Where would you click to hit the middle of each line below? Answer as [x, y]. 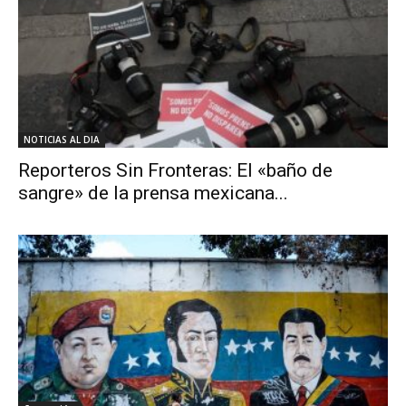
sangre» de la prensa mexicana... [153, 193]
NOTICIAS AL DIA [62, 139]
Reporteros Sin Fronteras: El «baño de [175, 170]
